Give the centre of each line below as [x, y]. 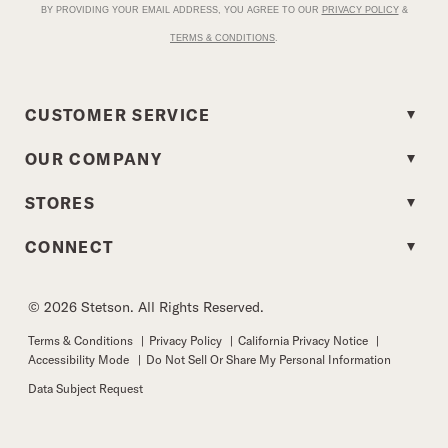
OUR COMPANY [93, 158]
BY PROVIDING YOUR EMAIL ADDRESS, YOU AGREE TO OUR [179, 9]
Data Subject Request [85, 388]
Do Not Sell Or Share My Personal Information [268, 359]
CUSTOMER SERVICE [118, 114]
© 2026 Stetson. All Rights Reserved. [146, 306]
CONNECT [70, 246]
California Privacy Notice [304, 340]
